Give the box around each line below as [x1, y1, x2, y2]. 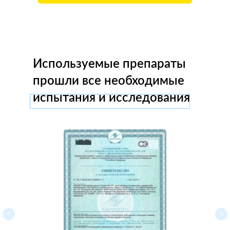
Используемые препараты [33, 58, 186, 70]
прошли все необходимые [33, 75, 184, 87]
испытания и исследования [33, 92, 190, 104]
